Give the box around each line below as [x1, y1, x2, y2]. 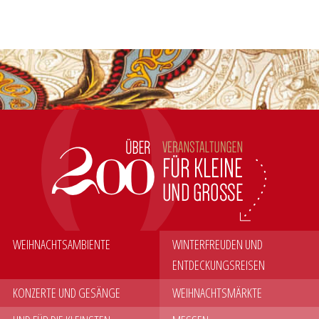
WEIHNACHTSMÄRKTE [172, 284, 262, 302]
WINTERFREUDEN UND [172, 236, 263, 253]
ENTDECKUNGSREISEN [172, 256, 265, 274]
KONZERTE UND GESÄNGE [13, 284, 120, 302]
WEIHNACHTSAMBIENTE [13, 236, 110, 253]
